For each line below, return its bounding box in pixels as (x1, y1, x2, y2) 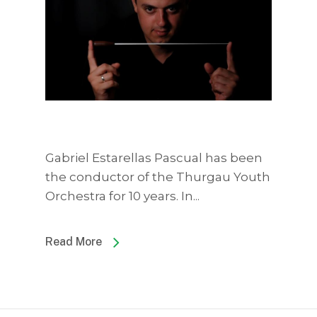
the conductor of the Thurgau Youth (45, 170, 270, 185)
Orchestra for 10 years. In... (45, 189, 200, 204)
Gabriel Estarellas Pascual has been (45, 151, 263, 166)
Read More (45, 235, 102, 249)
